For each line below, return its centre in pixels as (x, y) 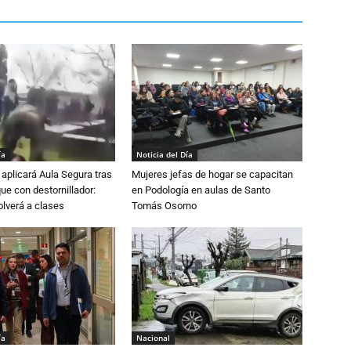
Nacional (153, 338)
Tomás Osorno (164, 206)
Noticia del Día (165, 154)
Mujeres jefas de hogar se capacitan (212, 174)
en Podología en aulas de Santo (201, 190)
